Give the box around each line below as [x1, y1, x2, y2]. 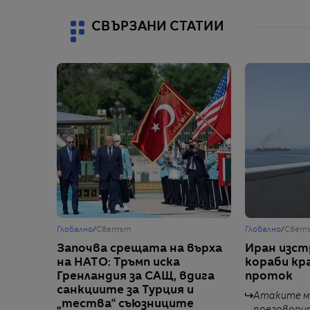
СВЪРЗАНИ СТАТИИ [91, 21, 224, 34]
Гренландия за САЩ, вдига [57, 271, 215, 283]
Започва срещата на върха [57, 244, 222, 255]
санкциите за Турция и [57, 285, 194, 297]
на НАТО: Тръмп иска [57, 257, 180, 269]
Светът [96, 226, 131, 235]
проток [245, 271, 293, 283]
